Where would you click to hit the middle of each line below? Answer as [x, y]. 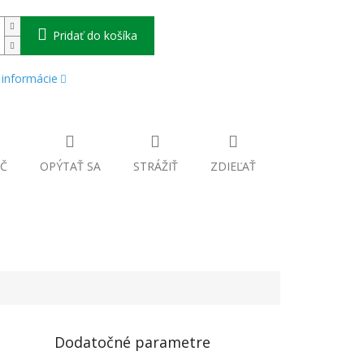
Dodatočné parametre [133, 342]
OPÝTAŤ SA [70, 167]
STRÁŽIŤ [155, 167]
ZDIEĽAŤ [233, 167]
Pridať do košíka [95, 36]
